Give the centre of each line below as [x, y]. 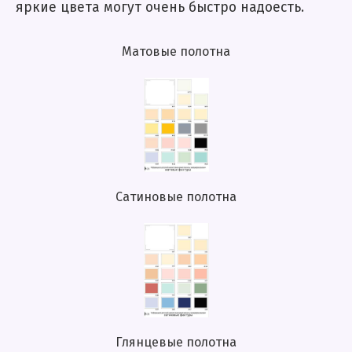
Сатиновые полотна [176, 198]
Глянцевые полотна [176, 343]
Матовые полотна [176, 52]
